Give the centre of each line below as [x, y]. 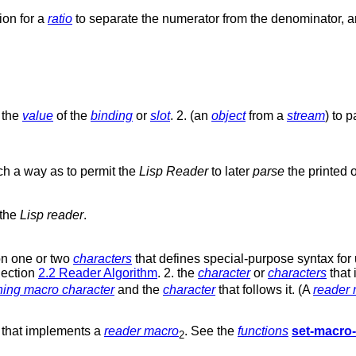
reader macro [141, 331]
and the [139, 290]
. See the [211, 331]
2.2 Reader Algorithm [98, 273]
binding [112, 115]
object [228, 115]
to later [230, 171]
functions [263, 331]
